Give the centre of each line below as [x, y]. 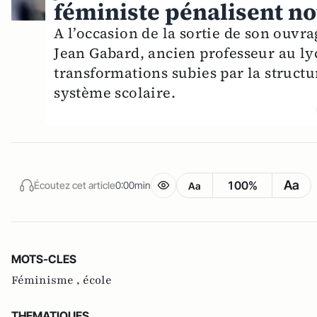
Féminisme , [47, 281]
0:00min [133, 185]
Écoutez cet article [75, 185]
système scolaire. [115, 93]
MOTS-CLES [44, 259]
